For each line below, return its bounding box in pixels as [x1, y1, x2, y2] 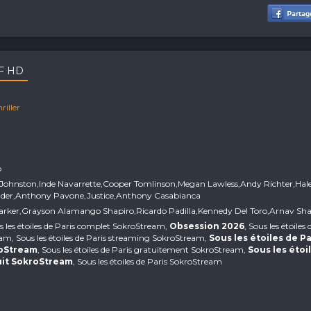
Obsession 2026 [169, 221, 245, 231]
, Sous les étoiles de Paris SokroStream [73, 256, 223, 267]
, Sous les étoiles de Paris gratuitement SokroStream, [37, 244, 249, 255]
